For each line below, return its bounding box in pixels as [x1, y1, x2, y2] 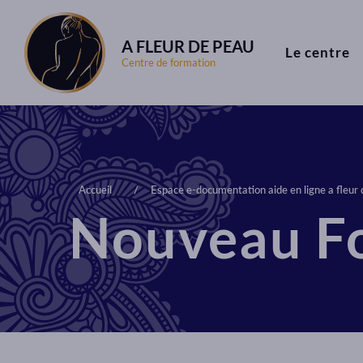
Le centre [284, 43, 350, 61]
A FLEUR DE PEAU [122, 36, 254, 56]
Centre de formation [122, 56, 216, 69]
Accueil [78, 182, 112, 197]
